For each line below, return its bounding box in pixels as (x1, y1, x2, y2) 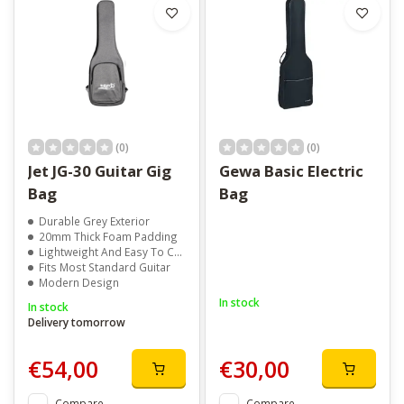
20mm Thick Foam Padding (39, 229, 178, 244)
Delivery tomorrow (28, 315, 125, 330)
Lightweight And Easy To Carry (39, 244, 174, 260)
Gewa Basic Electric (218, 161, 363, 182)
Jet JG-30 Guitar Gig (28, 161, 171, 182)
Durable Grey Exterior (39, 214, 150, 229)
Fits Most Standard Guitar (39, 260, 170, 275)
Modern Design (39, 275, 119, 290)
